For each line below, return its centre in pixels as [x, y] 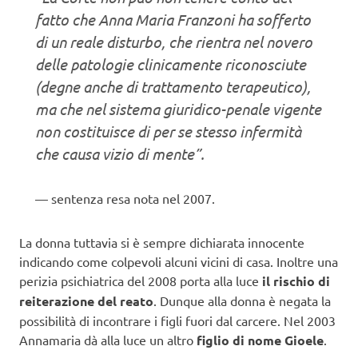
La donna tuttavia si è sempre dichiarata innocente [162, 242]
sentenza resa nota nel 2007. [133, 199]
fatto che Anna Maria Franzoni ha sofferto [173, 19]
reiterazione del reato [86, 300]
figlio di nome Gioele [260, 340]
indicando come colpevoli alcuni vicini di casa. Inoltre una [179, 261]
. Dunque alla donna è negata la [242, 300]
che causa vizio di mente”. [120, 153]
